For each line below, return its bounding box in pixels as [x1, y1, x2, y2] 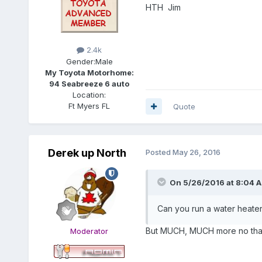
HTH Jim [145, 2, 181, 13]
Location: [73, 89, 106, 99]
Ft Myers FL [68, 101, 111, 111]
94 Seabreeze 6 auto [49, 78, 130, 88]
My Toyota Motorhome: [44, 67, 134, 77]
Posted [145, 147, 173, 157]
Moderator [70, 226, 109, 236]
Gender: [65, 56, 95, 66]
